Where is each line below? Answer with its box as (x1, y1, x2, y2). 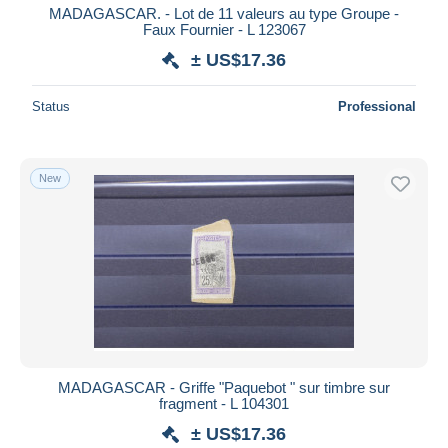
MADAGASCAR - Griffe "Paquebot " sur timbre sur (58, 378, 390, 396)
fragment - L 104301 (159, 394, 289, 412)
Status (32, 98, 70, 114)
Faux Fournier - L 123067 (142, 20, 306, 38)
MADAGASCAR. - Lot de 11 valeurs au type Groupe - (49, 4, 399, 22)
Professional (338, 98, 416, 114)
